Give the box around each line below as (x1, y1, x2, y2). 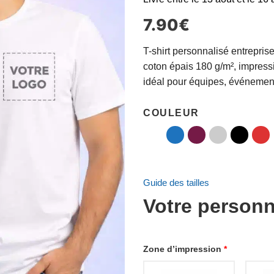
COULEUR (143, 108, 199, 118)
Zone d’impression (143, 243, 221, 254)
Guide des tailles (143, 178, 209, 188)
